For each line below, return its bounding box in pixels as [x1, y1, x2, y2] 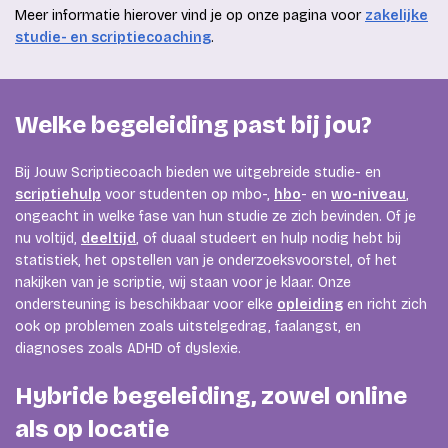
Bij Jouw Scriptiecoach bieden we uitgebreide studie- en [15, 163, 381, 181]
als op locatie [15, 414, 169, 443]
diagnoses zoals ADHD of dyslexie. [15, 339, 241, 357]
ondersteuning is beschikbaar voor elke [15, 295, 277, 313]
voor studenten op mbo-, [101, 185, 274, 203]
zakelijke [365, 6, 428, 24]
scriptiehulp [15, 185, 101, 203]
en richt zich [343, 295, 427, 313]
